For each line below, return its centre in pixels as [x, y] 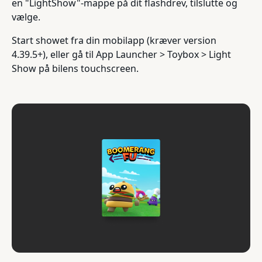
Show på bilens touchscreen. [75, 69]
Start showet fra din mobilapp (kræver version [114, 41]
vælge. [26, 17]
